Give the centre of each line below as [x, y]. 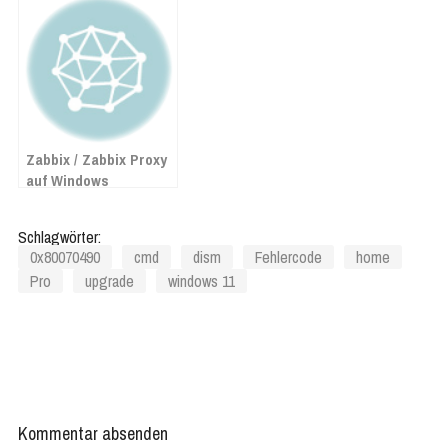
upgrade [109, 280]
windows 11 [201, 280]
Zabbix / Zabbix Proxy [96, 159]
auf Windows [67, 180]
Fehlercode [288, 256]
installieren [64, 201]
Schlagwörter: [59, 236]
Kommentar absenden [93, 433]
